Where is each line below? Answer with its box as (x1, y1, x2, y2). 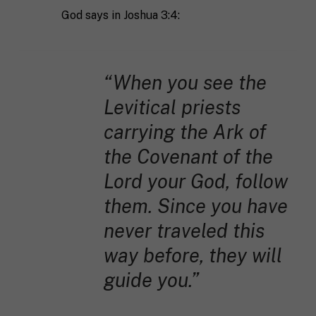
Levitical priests (103, 95, 241, 119)
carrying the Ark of (103, 120, 266, 143)
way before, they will (103, 243, 282, 267)
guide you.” (103, 268, 199, 291)
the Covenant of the (103, 145, 273, 168)
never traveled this (103, 219, 265, 242)
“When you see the (103, 71, 267, 94)
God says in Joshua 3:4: (61, 8, 180, 23)
